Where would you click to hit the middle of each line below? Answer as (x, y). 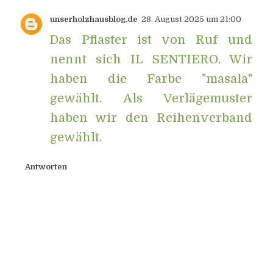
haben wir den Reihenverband (151, 118)
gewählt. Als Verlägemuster (151, 98)
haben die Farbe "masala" (151, 79)
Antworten (46, 167)
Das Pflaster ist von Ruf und (151, 40)
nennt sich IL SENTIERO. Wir (151, 59)
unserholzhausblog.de (94, 19)
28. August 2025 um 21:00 (192, 19)
